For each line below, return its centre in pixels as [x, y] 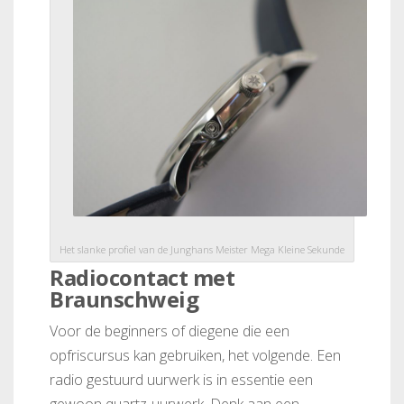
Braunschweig [124, 299]
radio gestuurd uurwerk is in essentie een [181, 380]
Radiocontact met [142, 277]
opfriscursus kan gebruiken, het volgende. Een [195, 355]
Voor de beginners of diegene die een [170, 331]
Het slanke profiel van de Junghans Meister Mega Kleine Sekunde [202, 249]
